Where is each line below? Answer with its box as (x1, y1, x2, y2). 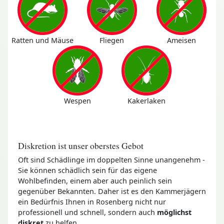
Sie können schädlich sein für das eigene (18, 165, 157, 175)
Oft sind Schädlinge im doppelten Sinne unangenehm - (18, 154, 205, 164)
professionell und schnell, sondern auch (18, 207, 157, 217)
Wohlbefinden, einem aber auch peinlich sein (18, 175, 172, 185)
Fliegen (99, 35, 124, 45)
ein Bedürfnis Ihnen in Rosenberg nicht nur (18, 196, 166, 206)
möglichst (157, 207, 191, 217)
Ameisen (166, 35, 196, 45)
